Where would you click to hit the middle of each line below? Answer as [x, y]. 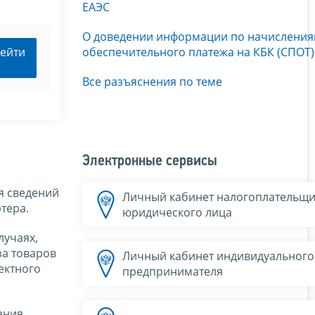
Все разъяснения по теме [152, 81]
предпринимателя [173, 271]
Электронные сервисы [150, 161]
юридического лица [177, 212]
